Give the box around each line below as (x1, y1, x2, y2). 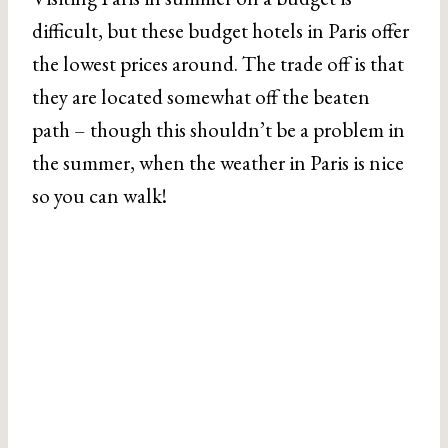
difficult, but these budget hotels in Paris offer (32, 17, 409, 44)
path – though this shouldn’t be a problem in (32, 116, 405, 143)
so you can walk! (32, 182, 167, 209)
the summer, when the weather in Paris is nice (32, 149, 404, 176)
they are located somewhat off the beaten (32, 83, 370, 110)
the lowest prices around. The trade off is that (32, 50, 404, 77)
